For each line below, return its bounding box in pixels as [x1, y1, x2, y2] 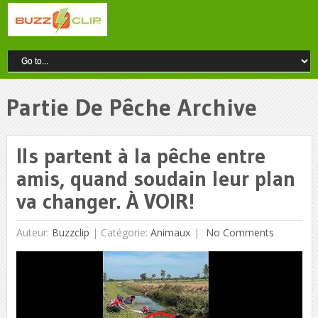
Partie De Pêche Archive [6, 92, 257, 122]
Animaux [150, 225, 190, 239]
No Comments [202, 225, 274, 239]
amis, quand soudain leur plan [16, 165, 295, 192]
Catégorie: [100, 225, 150, 239]
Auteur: [16, 225, 52, 239]
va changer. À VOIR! [16, 187, 194, 214]
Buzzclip [51, 225, 89, 239]
